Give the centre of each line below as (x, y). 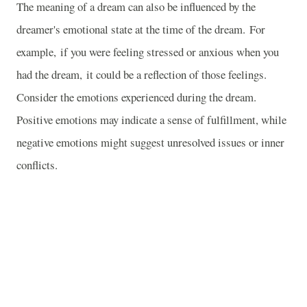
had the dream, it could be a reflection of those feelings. (142, 74)
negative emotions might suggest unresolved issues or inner (150, 142)
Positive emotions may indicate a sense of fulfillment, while (151, 119)
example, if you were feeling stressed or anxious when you (148, 51)
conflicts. (37, 164)
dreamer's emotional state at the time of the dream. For (141, 29)
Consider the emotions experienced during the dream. (136, 97)
